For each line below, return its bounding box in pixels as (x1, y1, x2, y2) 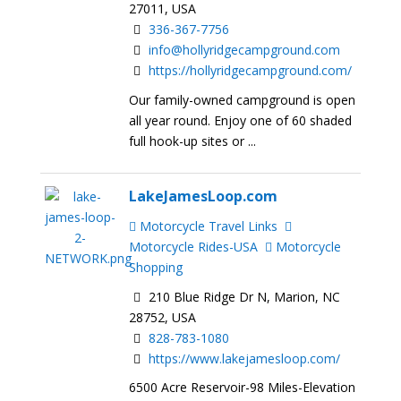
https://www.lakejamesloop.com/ (149, 349, 341, 367)
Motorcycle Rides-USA (129, 237, 259, 255)
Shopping (129, 258, 183, 276)
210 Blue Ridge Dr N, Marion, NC (145, 287, 341, 305)
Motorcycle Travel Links (136, 217, 278, 235)
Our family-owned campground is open (129, 90, 356, 108)
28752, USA (129, 308, 197, 326)
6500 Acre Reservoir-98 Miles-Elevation (129, 379, 356, 397)
